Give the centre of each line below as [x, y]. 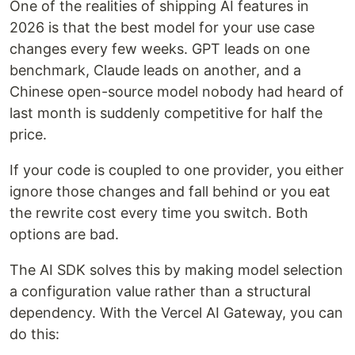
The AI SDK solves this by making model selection [176, 270]
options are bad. [64, 234]
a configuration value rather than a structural [160, 291]
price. [28, 134]
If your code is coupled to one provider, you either [177, 170]
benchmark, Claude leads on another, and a [155, 70]
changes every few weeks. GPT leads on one [160, 49]
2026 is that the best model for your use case [162, 27]
